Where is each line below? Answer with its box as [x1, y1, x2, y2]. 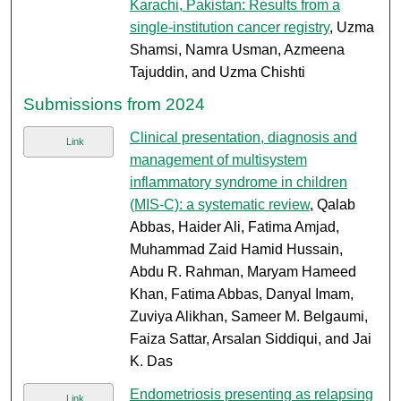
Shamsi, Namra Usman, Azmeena [129, 42, 345, 58]
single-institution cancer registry [129, 20, 329, 36]
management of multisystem [129, 152, 307, 168]
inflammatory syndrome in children [129, 175, 347, 191]
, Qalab [309, 197, 355, 213]
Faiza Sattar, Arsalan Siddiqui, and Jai [129, 331, 371, 347]
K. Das [129, 354, 173, 370]
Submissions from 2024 [23, 95, 206, 115]
